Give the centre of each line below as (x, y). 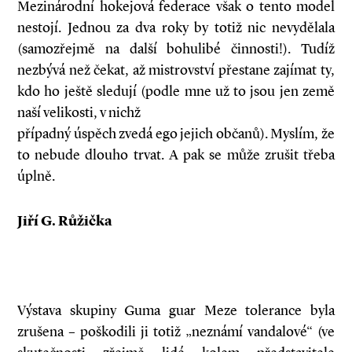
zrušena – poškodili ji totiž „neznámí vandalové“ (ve (176, 332)
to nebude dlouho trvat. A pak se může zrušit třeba (176, 155)
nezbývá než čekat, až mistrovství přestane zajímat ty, (176, 70)
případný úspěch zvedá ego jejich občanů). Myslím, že (176, 134)
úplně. (36, 176)
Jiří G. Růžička (65, 221)
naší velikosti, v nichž (79, 112)
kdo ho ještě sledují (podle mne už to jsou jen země (176, 91)
